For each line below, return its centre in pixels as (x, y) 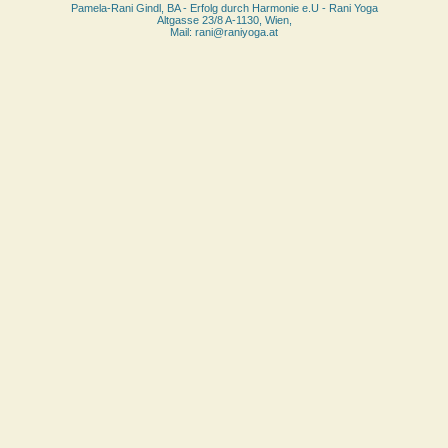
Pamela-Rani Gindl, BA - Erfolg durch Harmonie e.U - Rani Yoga (224, 8)
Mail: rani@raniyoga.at (224, 32)
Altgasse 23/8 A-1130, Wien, (224, 20)
